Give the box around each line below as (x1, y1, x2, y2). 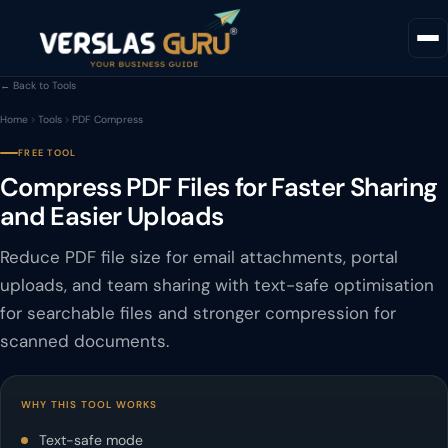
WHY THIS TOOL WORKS (21, 398, 158, 411)
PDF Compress (72, 113, 143, 126)
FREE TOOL (18, 147, 77, 159)
